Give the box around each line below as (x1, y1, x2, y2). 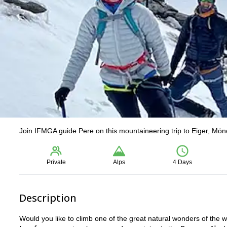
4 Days (172, 159, 192, 166)
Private (47, 159, 66, 166)
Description (19, 191, 77, 205)
